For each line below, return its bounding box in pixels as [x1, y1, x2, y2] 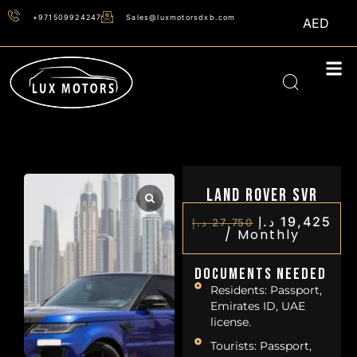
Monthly [237, 225, 300, 244]
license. [210, 315, 252, 328]
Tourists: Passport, [210, 339, 312, 352]
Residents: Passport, [210, 283, 323, 296]
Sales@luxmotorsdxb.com [126, 12, 236, 22]
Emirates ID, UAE [210, 299, 306, 312]
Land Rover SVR [206, 184, 318, 206]
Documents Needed [194, 264, 328, 284]
